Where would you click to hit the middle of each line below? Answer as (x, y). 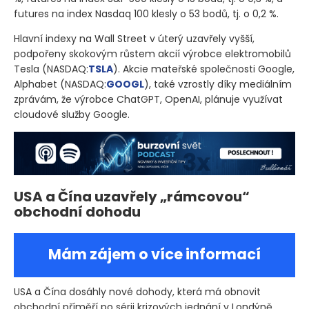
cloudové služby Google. (72, 115)
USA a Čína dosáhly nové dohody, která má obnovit (137, 291)
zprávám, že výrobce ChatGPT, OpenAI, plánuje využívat (148, 100)
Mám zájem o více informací (154, 254)
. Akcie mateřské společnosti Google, (206, 69)
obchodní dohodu (77, 211)
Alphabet (37, 84)
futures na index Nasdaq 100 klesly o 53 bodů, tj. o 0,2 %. (146, 14)
